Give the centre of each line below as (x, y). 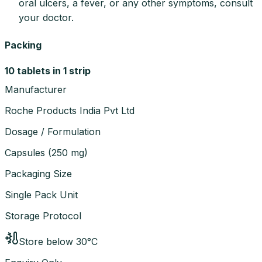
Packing (23, 45)
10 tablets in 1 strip (48, 70)
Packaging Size (38, 173)
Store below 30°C (58, 241)
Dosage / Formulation (53, 131)
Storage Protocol (43, 216)
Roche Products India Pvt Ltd (70, 110)
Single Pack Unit (41, 194)
